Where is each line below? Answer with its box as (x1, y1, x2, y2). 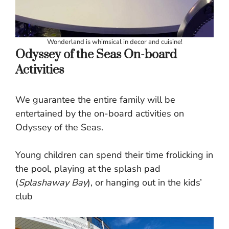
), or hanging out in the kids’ (87, 176, 202, 189)
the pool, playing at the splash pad (15, 163, 161, 175)
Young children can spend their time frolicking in (15, 149, 213, 162)
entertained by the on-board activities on (15, 107, 184, 120)
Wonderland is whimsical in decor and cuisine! (47, 37, 182, 47)
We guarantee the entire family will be (15, 94, 175, 106)
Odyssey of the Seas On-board (15, 47, 177, 63)
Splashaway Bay (18, 176, 87, 189)
